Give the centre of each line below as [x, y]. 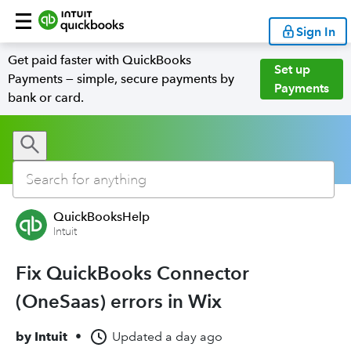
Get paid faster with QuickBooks [100, 60]
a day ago [194, 337]
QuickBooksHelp [101, 217]
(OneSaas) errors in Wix [119, 301]
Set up [292, 69]
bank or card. [46, 98]
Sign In [316, 31]
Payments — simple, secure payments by [121, 79]
